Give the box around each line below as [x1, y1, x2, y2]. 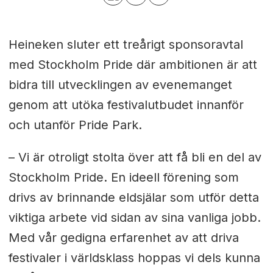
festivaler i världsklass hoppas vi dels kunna [8, 250, 260, 266]
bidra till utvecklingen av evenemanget [8, 77, 232, 93]
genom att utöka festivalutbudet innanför [8, 97, 244, 113]
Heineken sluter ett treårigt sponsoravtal [8, 37, 243, 52]
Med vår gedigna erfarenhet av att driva [8, 230, 239, 246]
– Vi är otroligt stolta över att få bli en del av [8, 150, 261, 165]
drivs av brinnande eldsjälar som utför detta [8, 190, 259, 205]
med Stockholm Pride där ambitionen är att [8, 57, 257, 73]
